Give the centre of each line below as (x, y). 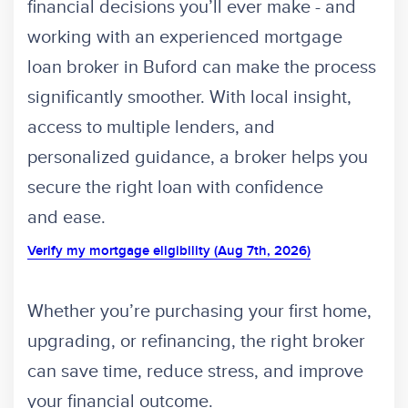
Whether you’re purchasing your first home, (199, 312)
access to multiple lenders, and (151, 128)
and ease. (66, 218)
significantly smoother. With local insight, (189, 98)
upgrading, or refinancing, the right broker (196, 342)
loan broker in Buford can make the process (202, 68)
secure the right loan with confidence (175, 188)
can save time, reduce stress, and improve (195, 372)
